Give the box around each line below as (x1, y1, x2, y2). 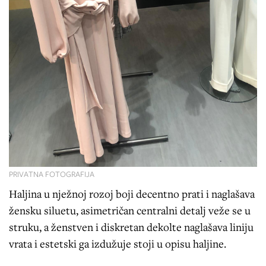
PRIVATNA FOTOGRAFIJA (9, 168, 94, 180)
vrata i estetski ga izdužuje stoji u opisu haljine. (9, 236, 226, 251)
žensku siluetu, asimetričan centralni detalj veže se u (9, 202, 251, 217)
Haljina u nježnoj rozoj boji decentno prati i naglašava (9, 186, 255, 201)
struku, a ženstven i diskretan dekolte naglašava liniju (9, 219, 254, 234)
